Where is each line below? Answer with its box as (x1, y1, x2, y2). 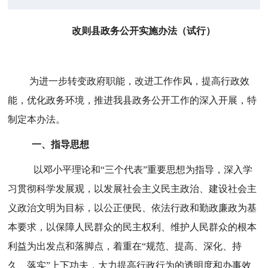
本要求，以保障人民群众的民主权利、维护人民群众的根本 (8, 222, 257, 232)
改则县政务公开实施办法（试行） (71, 26, 215, 36)
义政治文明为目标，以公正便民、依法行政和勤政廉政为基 (8, 203, 257, 213)
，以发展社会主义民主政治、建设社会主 (84, 184, 257, 194)
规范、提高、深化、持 (146, 241, 242, 251)
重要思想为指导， (147, 165, 224, 175)
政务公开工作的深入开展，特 (132, 95, 257, 105)
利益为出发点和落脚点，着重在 (8, 241, 142, 251)
